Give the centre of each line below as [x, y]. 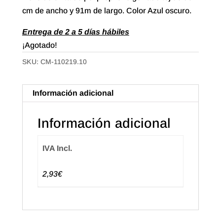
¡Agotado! [39, 45]
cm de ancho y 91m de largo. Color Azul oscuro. [107, 11]
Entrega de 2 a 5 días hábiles [75, 32]
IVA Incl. [57, 148]
